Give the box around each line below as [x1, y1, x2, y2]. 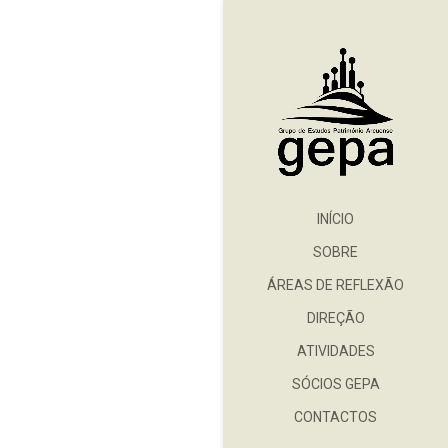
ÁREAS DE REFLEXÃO [267, 276, 404, 293]
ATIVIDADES [296, 342, 375, 359]
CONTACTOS [294, 408, 377, 425]
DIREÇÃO [306, 309, 365, 326]
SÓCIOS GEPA [291, 375, 380, 392]
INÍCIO [317, 210, 354, 227]
